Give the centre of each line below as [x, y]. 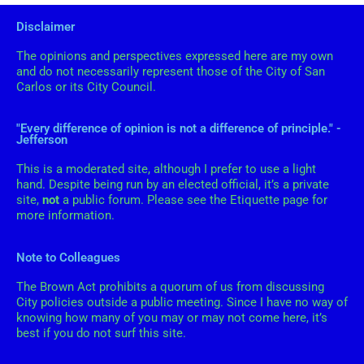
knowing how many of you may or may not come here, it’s [172, 317]
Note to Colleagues [68, 257]
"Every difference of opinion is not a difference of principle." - [179, 129]
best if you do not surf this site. [101, 333]
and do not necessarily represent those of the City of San [171, 71]
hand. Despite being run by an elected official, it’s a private [173, 185]
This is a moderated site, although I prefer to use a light [166, 169]
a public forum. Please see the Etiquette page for [193, 200]
